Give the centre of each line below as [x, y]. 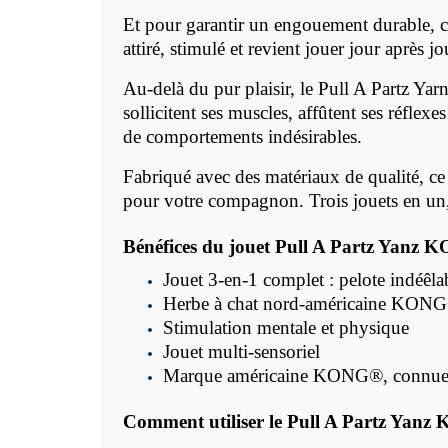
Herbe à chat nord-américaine [277, 304]
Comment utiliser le [205, 422]
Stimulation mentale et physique [286, 328]
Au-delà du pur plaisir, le [220, 89]
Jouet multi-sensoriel [241, 352]
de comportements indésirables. [242, 137]
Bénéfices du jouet [199, 247]
